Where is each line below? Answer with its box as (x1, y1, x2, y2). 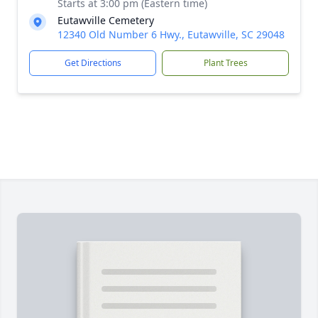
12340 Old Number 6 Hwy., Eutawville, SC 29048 (57, 28, 285, 41)
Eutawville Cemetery (57, 13, 154, 27)
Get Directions (64, 57, 121, 69)
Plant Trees (203, 57, 248, 69)
